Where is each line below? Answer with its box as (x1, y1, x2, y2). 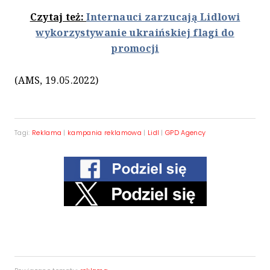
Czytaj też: (30, 10, 87, 24)
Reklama (31, 128, 62, 138)
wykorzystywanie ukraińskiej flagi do (36, 26, 234, 40)
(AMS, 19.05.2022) (14, 74, 99, 87)
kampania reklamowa (67, 128, 142, 138)
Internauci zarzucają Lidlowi (86, 10, 240, 24)
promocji (111, 42, 159, 55)
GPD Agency (165, 128, 206, 138)
